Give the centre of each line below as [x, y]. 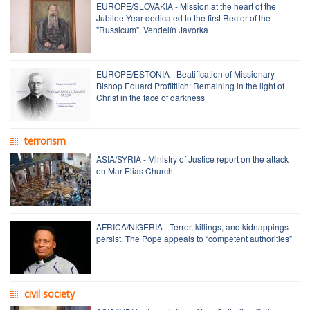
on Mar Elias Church [135, 170]
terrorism [45, 140]
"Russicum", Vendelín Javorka [152, 29]
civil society [49, 293]
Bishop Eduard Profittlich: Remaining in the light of [190, 85]
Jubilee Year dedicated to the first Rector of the [183, 17]
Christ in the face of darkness [151, 97]
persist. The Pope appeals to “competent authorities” [194, 238]
